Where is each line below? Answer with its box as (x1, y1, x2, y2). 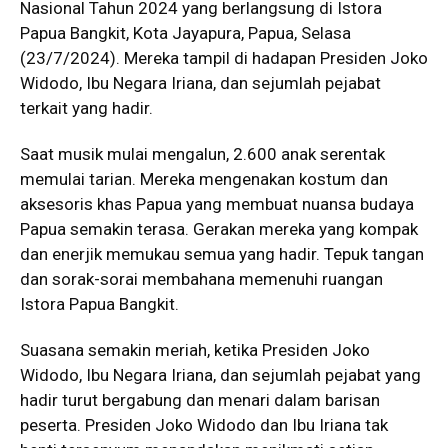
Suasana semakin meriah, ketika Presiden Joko (20, 340, 370, 360)
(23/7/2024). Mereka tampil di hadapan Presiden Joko (20, 48, 428, 68)
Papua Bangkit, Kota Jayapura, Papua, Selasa (20, 23, 351, 43)
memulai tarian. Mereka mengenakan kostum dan (20, 169, 388, 189)
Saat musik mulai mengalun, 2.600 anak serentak (20, 144, 385, 164)
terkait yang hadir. (20, 98, 153, 118)
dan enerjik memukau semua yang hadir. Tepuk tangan (20, 244, 424, 264)
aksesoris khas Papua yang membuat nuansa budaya (20, 194, 414, 214)
